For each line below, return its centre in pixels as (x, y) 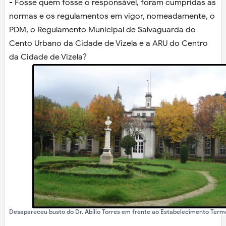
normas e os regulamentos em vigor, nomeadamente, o (112, 16)
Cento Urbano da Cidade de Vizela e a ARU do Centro (108, 44)
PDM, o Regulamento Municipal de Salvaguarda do (102, 30)
